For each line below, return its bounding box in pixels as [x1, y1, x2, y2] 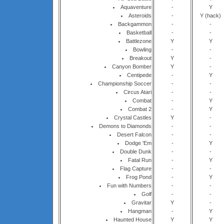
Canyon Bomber [112, 63, 151, 69]
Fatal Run [128, 157, 151, 163]
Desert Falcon [117, 131, 151, 137]
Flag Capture [120, 165, 151, 171]
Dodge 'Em [125, 140, 151, 146]
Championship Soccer [98, 80, 151, 86]
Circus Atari [123, 89, 151, 95]
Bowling [133, 46, 151, 52]
